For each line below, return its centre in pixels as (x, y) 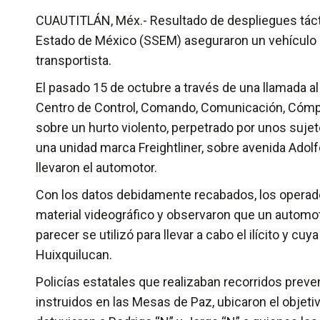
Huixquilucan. (74, 255)
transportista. (74, 60)
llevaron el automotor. (96, 167)
